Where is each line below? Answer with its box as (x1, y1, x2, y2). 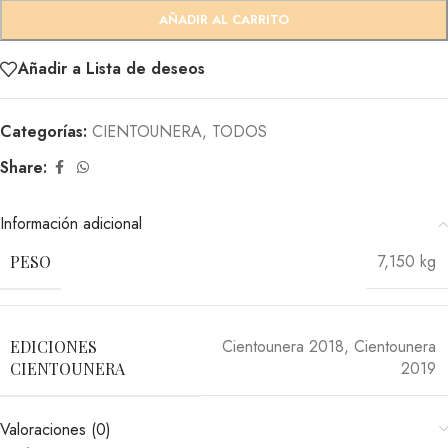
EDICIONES (10, 335, 97, 357)
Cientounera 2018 (222, 335, 344, 359)
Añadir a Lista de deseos (18, 57, 205, 81)
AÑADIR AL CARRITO (159, 9, 289, 29)
